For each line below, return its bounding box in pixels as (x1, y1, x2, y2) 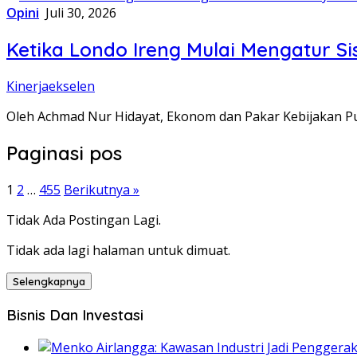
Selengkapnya (13, 274, 85, 288)
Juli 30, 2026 (45, 4, 116, 22)
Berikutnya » (64, 180, 139, 198)
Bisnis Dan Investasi (6, 304, 143, 324)
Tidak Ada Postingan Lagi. (6, 210, 161, 229)
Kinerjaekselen (6, 77, 95, 95)
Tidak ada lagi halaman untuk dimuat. (6, 241, 230, 259)
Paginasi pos (6, 140, 122, 165)
